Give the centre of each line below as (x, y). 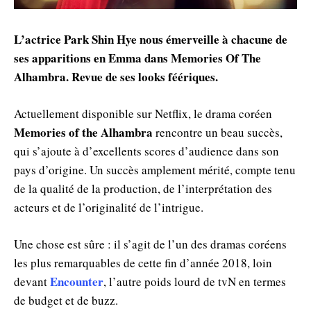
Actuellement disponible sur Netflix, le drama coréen (143, 113)
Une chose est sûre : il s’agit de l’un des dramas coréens (150, 244)
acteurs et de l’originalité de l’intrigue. (109, 207)
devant (32, 281)
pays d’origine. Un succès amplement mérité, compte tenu (155, 169)
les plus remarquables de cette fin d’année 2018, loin (143, 262)
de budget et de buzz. (66, 300)
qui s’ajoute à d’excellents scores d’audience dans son (146, 151)
